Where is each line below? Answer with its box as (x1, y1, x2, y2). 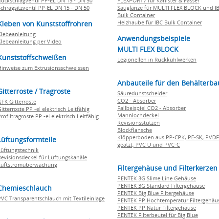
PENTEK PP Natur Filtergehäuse (117, 204, 196, 211)
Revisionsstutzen (117, 119, 160, 126)
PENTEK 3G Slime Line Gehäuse (117, 175, 196, 182)
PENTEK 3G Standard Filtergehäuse (117, 182, 205, 189)
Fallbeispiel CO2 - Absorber (117, 104, 186, 111)
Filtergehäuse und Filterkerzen (117, 163, 218, 173)
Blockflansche (117, 126, 152, 133)
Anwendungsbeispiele (117, 34, 190, 43)
